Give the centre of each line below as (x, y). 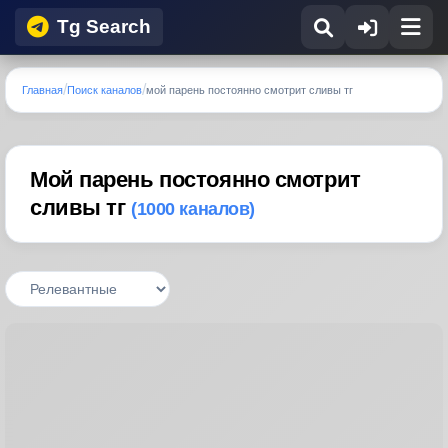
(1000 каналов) (193, 209)
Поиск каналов (104, 90)
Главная (42, 90)
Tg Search (104, 26)
